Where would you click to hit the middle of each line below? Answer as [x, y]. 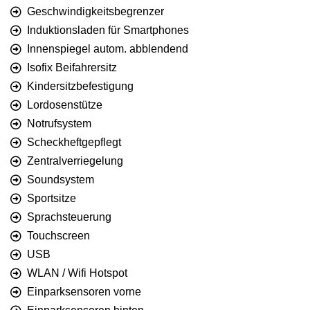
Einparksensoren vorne [84, 292]
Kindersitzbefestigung [80, 86]
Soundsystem [61, 180]
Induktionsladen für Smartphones [108, 30]
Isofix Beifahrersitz [72, 68]
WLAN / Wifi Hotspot [77, 273]
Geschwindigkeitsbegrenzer [95, 12]
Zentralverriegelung [75, 161]
